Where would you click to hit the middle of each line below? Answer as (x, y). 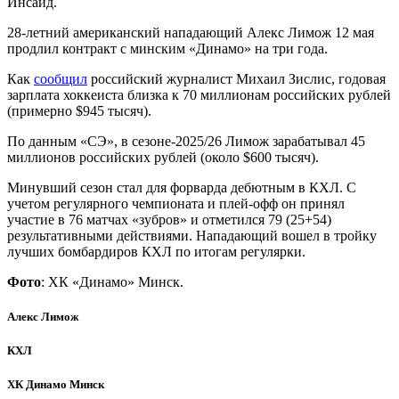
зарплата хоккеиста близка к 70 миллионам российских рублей (199, 94)
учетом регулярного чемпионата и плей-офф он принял (176, 203)
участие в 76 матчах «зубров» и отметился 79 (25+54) (169, 219)
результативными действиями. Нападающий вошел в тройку (192, 235)
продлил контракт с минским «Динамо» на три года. (167, 48)
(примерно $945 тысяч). (79, 110)
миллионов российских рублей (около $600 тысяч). (163, 157)
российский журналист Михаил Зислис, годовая (236, 78)
